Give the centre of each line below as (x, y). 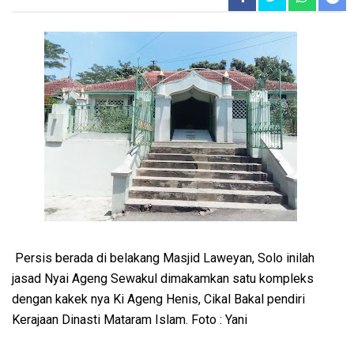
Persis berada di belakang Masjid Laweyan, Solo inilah (163, 258)
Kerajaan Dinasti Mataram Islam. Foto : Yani (131, 319)
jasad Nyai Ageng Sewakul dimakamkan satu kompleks (163, 278)
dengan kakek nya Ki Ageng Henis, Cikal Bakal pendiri (158, 299)
